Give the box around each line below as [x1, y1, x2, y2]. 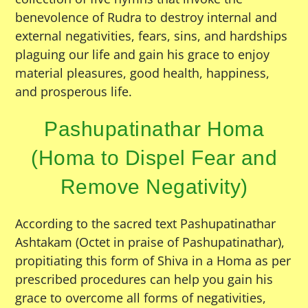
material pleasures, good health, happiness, [15, 65, 270, 82]
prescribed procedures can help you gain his [15, 271, 274, 288]
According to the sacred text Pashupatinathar [15, 215, 276, 232]
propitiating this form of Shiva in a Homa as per [15, 252, 291, 269]
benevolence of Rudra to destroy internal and [15, 9, 278, 26]
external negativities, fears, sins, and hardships [15, 27, 288, 45]
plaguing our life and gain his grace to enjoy [15, 46, 270, 63]
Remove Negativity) [60, 175, 248, 199]
